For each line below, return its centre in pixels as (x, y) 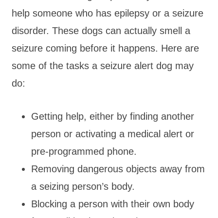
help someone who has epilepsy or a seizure (108, 13)
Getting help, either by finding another (113, 116)
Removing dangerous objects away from (118, 169)
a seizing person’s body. (84, 186)
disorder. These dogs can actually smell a (101, 30)
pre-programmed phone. (85, 151)
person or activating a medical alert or (113, 134)
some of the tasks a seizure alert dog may (103, 65)
